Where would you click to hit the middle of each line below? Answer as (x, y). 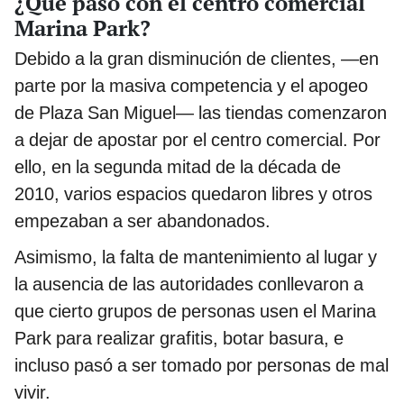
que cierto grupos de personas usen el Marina (195, 311)
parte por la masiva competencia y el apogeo (191, 85)
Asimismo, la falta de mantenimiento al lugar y (196, 257)
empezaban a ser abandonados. (142, 220)
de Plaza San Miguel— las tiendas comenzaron (201, 112)
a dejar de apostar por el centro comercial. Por (197, 139)
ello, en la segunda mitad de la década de (178, 166)
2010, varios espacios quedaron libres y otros (193, 193)
